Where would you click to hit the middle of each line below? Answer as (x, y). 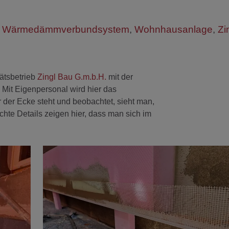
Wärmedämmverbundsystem (66, 29)
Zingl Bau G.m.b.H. (72, 77)
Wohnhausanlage (174, 29)
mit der (120, 77)
